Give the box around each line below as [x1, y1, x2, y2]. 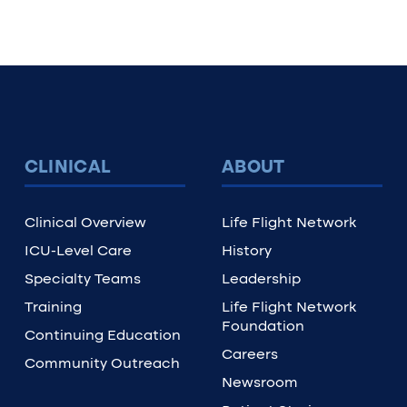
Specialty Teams [24, 273, 141, 287]
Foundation [221, 320, 304, 334]
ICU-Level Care [24, 244, 132, 259]
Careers [221, 348, 278, 362]
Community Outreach [24, 357, 180, 372]
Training [24, 301, 82, 315]
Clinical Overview [24, 216, 146, 231]
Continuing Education [24, 329, 181, 343]
